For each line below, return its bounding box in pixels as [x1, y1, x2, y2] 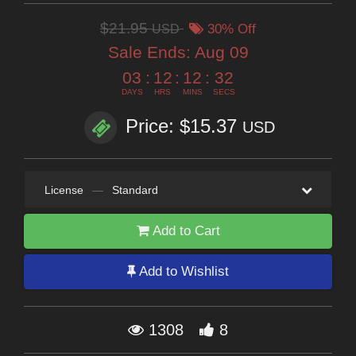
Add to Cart [149, 223, 220, 239]
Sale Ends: [107, 43, 195, 62]
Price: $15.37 [125, 115, 242, 137]
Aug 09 [194, 43, 249, 62]
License [44, 184, 83, 197]
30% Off [203, 21, 256, 37]
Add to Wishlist [136, 264, 229, 280]
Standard [111, 184, 158, 197]
